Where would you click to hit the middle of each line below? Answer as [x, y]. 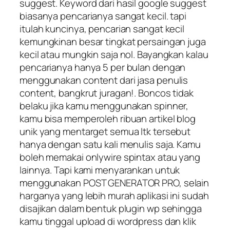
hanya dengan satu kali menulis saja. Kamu [110, 144]
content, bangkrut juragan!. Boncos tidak [107, 93]
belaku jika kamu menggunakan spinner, [104, 106]
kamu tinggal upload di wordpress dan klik [108, 221]
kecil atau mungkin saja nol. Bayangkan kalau [114, 54]
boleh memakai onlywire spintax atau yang [110, 157]
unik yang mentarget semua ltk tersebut [105, 131]
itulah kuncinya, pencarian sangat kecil [102, 28]
